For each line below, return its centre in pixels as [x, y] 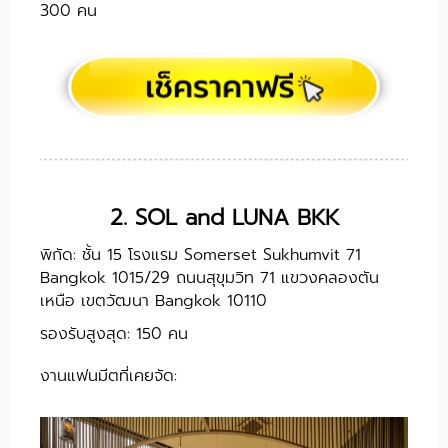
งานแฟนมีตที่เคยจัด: [108, 376]
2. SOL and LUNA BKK [224, 218]
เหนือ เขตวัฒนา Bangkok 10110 [153, 301]
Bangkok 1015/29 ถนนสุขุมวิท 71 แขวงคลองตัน [209, 278]
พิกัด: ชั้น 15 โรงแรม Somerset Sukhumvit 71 [200, 255]
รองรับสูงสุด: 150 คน [114, 334]
